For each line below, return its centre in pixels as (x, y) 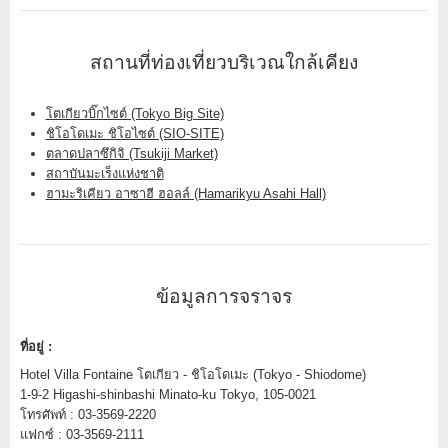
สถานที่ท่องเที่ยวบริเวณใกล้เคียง (224, 62)
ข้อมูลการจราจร (224, 296)
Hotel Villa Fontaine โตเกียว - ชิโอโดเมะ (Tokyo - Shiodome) (193, 374)
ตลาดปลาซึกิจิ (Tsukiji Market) (131, 153)
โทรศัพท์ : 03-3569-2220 (88, 414)
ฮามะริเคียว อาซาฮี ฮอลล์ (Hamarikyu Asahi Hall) (185, 193)
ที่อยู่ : (36, 346)
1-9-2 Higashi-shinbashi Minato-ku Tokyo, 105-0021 (168, 394)
